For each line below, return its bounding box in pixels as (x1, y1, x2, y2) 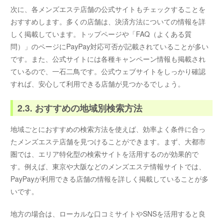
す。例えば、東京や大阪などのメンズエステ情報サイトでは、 (10, 161, 206, 172)
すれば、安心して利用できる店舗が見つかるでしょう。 (10, 78, 185, 89)
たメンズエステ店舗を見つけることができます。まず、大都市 (10, 136, 206, 147)
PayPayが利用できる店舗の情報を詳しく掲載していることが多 (10, 174, 209, 184)
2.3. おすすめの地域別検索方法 (17, 101, 143, 114)
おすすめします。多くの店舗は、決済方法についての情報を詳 (10, 16, 206, 26)
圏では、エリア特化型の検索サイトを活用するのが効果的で (10, 149, 199, 159)
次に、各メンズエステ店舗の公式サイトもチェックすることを (10, 3, 206, 14)
